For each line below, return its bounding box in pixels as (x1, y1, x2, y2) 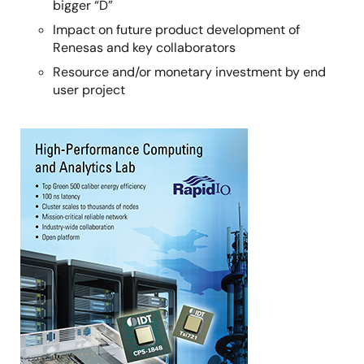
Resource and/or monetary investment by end (53, 63, 326, 81)
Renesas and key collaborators (53, 39, 236, 57)
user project (53, 81, 125, 99)
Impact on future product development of (53, 21, 300, 39)
